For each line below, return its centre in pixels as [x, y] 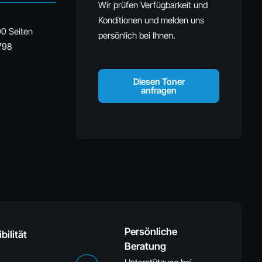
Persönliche [151, 232]
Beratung [145, 246]
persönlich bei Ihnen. [137, 35]
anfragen [159, 90]
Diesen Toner [159, 82]
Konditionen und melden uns [151, 20]
